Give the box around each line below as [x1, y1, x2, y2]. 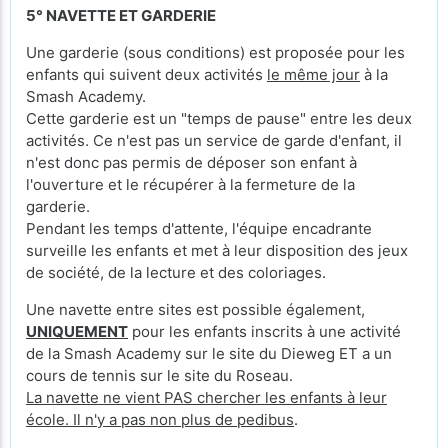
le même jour [267, 64, 360, 84]
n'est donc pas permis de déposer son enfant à [26, 152, 357, 172]
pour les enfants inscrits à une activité [128, 321, 401, 341]
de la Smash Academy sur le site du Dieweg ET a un [26, 343, 392, 363]
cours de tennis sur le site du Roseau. [26, 365, 293, 385]
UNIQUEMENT [26, 321, 128, 341]
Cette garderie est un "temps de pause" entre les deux [26, 108, 412, 128]
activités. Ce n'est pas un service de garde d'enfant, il [26, 130, 402, 150]
